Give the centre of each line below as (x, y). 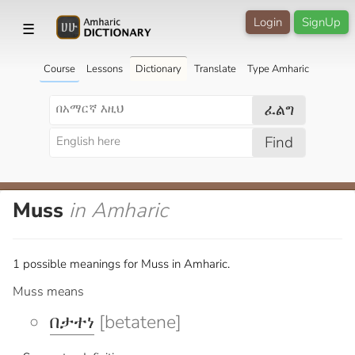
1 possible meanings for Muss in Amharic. (121, 263)
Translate (215, 69)
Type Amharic (278, 69)
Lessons (104, 69)
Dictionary (158, 69)
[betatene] (138, 322)
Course (59, 69)
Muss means (48, 291)
